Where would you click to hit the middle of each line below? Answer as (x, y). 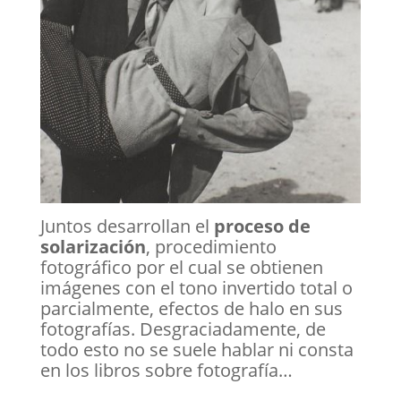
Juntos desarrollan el (127, 226)
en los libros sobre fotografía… (166, 370)
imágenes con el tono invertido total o (196, 288)
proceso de (262, 226)
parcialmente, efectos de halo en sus (191, 308)
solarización (93, 247)
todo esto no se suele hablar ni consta (196, 350)
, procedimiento (211, 247)
